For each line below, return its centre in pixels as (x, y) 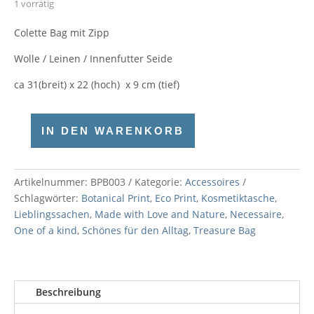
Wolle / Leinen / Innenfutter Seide (93, 59)
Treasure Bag (225, 230)
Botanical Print (116, 198)
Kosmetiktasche (238, 198)
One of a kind (46, 230)
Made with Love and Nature (160, 214)
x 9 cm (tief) (152, 84)
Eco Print (176, 198)
